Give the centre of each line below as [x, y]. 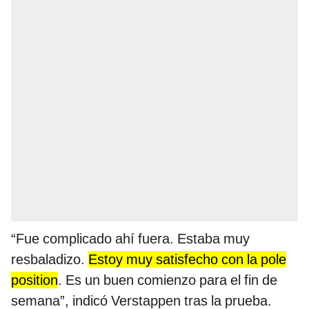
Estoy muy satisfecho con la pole [187, 260]
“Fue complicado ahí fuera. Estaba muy [130, 239]
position [34, 280]
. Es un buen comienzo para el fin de [168, 280]
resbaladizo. [50, 260]
